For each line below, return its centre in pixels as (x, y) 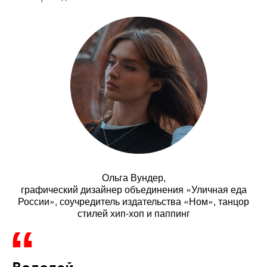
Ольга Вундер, (133, 177)
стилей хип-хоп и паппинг (133, 213)
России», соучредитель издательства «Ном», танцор (133, 201)
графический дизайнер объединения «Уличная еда (133, 189)
